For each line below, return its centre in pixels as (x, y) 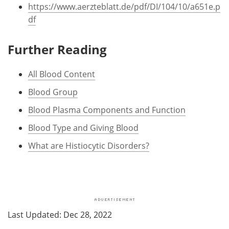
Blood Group (53, 92)
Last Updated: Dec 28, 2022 (60, 215)
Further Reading (57, 50)
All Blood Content (62, 74)
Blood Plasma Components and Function (107, 110)
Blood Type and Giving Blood (83, 128)
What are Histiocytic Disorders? (89, 146)
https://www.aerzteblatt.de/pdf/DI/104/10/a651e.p (124, 7)
